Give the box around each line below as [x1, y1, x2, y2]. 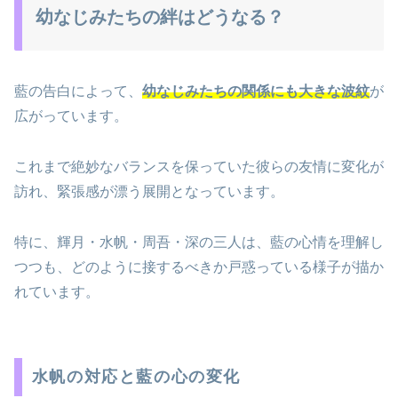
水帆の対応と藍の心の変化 [31, 368, 241, 386]
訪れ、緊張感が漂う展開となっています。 [14, 183, 284, 199]
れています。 [14, 283, 99, 299]
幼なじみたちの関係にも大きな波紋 [142, 83, 370, 99]
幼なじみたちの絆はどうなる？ [36, 6, 284, 27]
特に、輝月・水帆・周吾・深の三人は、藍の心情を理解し [14, 234, 384, 250]
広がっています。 [14, 107, 128, 123]
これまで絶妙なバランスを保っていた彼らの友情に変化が [14, 158, 384, 174]
